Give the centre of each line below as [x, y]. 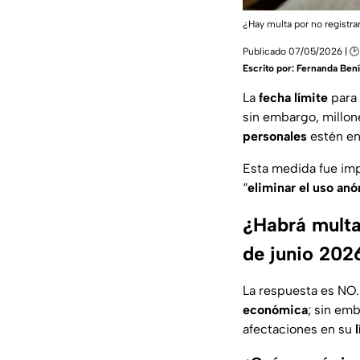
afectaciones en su [297, 329]
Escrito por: [270, 69]
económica [275, 310]
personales [275, 137]
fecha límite [292, 98]
